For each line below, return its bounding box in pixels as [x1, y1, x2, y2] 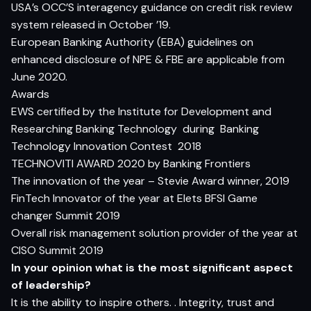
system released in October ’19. [11, 17, 171, 32]
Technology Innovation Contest [11, 138, 172, 153]
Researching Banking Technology [11, 121, 177, 136]
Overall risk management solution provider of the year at [11, 225, 298, 240]
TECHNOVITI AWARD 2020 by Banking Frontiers [11, 155, 251, 171]
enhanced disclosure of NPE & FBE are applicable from [11, 51, 285, 67]
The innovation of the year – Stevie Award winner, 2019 [11, 173, 289, 188]
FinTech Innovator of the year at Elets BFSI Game [11, 190, 258, 205]
